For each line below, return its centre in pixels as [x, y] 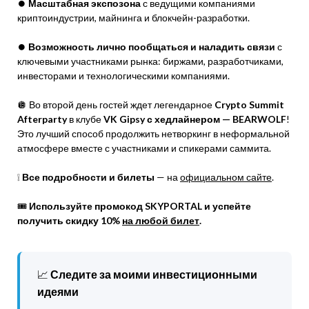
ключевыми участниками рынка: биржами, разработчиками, [150, 61]
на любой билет [161, 220]
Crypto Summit [249, 104]
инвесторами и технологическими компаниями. [123, 76]
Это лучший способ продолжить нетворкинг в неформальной [153, 133]
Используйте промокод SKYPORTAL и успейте [140, 206]
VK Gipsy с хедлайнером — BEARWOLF [195, 119]
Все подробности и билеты [88, 177]
